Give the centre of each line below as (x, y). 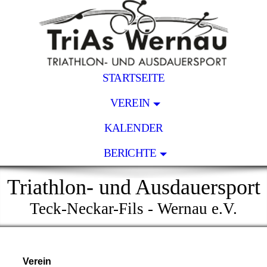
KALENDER (133, 128)
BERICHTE (130, 153)
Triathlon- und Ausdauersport (133, 187)
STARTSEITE (133, 78)
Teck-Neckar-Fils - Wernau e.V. (133, 209)
